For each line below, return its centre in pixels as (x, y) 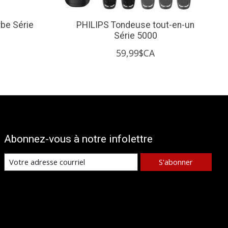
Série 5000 (135, 35)
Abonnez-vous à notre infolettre (78, 138)
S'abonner (176, 162)
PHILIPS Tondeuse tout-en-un (136, 25)
